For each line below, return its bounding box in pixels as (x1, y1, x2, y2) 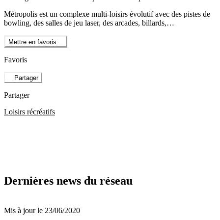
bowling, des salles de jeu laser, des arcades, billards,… (4, 19, 174, 27)
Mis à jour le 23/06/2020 (4, 206, 80, 215)
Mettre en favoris (8, 38, 56, 46)
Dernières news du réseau (4, 174, 133, 188)
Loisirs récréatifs (4, 108, 55, 116)
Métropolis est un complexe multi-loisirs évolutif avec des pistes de (4, 10, 210, 19)
